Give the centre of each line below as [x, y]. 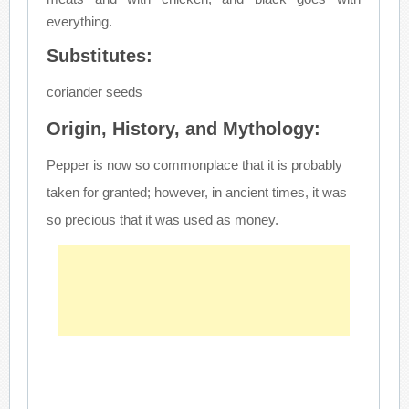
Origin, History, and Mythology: [184, 128]
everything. [80, 21]
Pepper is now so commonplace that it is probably [195, 164]
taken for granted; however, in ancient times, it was [197, 192]
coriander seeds [95, 91]
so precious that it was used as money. [163, 219]
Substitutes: [100, 55]
